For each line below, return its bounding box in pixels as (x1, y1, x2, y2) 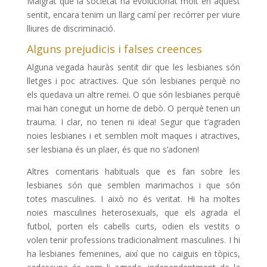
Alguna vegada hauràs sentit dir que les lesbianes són (26, 61, 241, 73)
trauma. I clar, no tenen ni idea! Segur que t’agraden (26, 116, 241, 128)
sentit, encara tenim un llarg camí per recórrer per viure (26, 9, 241, 21)
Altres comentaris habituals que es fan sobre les (26, 166, 241, 178)
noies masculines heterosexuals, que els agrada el (26, 207, 241, 219)
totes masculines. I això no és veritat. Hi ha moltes (26, 193, 241, 205)
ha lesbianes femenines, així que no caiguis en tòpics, (26, 248, 241, 260)
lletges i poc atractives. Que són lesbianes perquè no (26, 75, 241, 87)
